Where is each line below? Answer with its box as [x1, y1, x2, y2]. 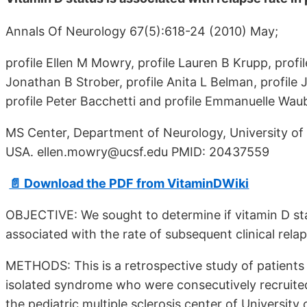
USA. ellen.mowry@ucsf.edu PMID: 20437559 [5, 144, 269, 159]
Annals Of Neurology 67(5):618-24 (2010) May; [5, 23, 278, 38]
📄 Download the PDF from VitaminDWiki [9, 175, 249, 191]
